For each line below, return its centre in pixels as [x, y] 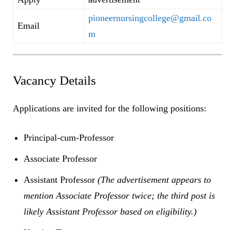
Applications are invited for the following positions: [110, 108]
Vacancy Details [54, 80]
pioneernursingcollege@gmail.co [150, 18]
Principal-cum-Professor [69, 137]
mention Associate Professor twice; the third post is [119, 195]
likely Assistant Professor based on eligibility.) [110, 211]
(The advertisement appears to [154, 179]
